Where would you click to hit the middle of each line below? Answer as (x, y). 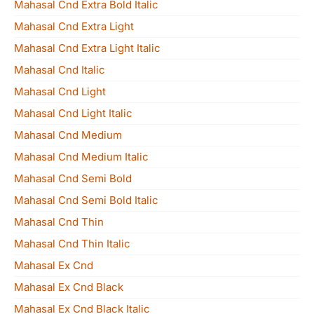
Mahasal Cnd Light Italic (73, 113)
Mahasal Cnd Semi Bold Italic (86, 200)
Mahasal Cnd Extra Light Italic (87, 48)
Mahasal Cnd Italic (60, 70)
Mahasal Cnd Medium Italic (81, 157)
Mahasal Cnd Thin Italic (72, 244)
